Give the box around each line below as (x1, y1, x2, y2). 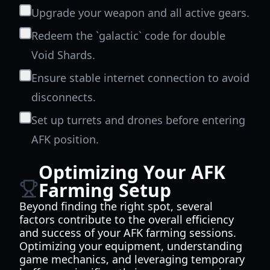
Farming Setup (39, 178, 171, 202)
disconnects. (31, 90, 96, 104)
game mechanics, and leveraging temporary (19, 252, 245, 266)
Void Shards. (31, 48, 95, 62)
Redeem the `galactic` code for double (31, 28, 225, 43)
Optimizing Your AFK (39, 160, 225, 184)
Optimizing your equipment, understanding (19, 239, 242, 253)
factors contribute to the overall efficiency (19, 212, 234, 227)
